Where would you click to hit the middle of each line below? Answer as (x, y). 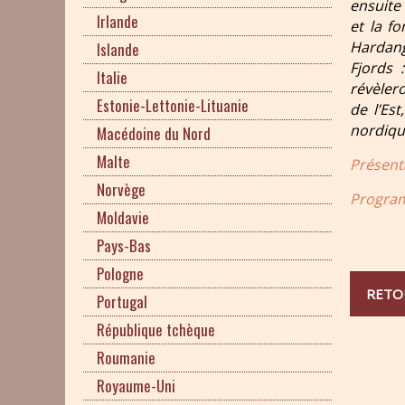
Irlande (118, 21)
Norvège (121, 189)
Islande (118, 49)
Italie (112, 77)
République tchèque (156, 330)
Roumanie (126, 358)
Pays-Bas (124, 245)
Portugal (122, 301)
